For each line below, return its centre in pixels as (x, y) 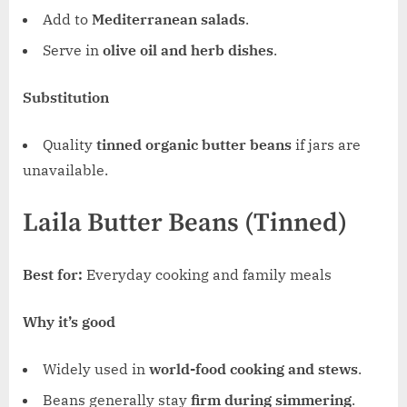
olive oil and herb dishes (188, 50)
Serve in (73, 50)
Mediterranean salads (169, 19)
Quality (69, 145)
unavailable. (65, 170)
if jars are (326, 145)
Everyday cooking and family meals (207, 275)
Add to (67, 19)
